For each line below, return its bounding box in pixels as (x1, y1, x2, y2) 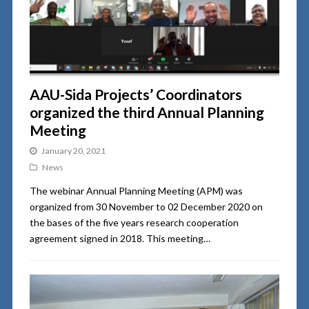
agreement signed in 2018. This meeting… (29, 232, 210, 244)
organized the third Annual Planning (29, 103, 264, 121)
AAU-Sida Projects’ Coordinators (29, 85, 242, 103)
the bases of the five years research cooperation (29, 216, 239, 228)
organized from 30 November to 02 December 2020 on (29, 200, 263, 212)
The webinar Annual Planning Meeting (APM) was (29, 184, 243, 197)
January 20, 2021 (41, 145, 106, 156)
